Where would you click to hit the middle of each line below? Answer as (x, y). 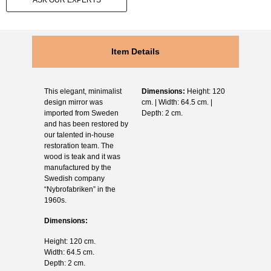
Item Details (135, 51)
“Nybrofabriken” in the (80, 189)
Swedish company (74, 178)
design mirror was (73, 102)
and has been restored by (86, 124)
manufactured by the (77, 167)
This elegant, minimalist (83, 91)
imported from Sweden (81, 113)
